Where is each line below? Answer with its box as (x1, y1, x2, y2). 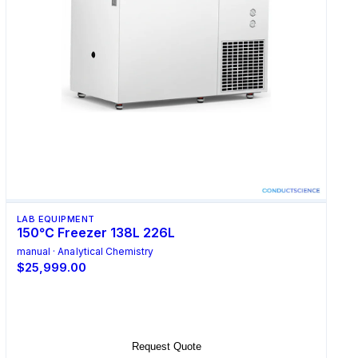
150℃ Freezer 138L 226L (16, 225, 175, 241)
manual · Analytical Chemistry (16, 245, 154, 258)
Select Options (130, 301, 202, 315)
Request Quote (131, 340, 201, 352)
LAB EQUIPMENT (16, 213, 95, 225)
